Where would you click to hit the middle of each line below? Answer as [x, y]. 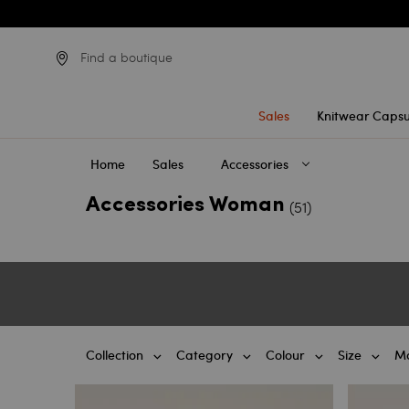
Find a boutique [126, 57]
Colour [286, 355]
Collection [115, 355]
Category [205, 355]
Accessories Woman [186, 205]
